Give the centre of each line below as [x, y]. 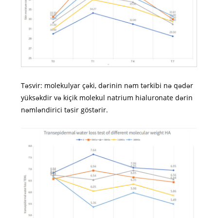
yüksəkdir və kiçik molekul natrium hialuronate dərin [107, 97]
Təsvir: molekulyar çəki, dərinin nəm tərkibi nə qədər [107, 85]
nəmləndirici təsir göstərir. [64, 109]
